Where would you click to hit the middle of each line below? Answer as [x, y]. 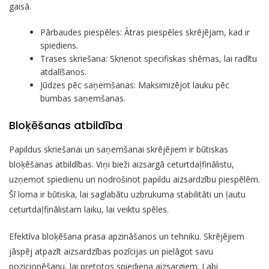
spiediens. [59, 45]
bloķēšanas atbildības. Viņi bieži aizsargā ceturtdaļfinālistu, [122, 164]
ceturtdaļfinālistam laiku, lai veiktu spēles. [89, 209]
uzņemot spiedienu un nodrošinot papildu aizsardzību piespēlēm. [134, 179]
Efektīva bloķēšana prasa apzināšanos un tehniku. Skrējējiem [127, 236]
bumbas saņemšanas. [83, 98]
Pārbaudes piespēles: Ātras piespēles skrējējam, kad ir [145, 32]
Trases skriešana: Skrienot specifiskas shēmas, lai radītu [149, 58]
